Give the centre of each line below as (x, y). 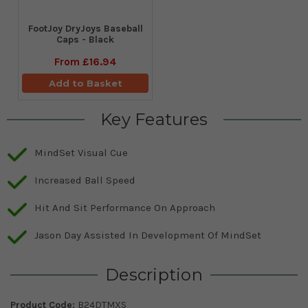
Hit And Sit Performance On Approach (125, 207)
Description (154, 274)
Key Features (154, 119)
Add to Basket (85, 83)
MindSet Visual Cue (81, 152)
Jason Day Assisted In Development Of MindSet (148, 235)
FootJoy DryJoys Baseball (85, 28)
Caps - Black (85, 39)
